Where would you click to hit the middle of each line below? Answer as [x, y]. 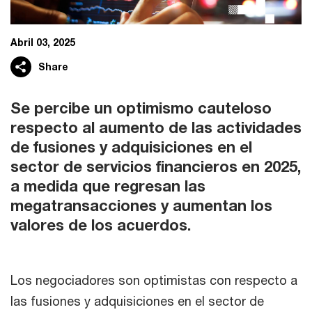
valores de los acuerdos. [101, 225]
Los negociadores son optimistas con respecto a [154, 280]
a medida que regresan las [108, 186]
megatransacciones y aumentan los [141, 205]
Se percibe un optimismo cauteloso [141, 108]
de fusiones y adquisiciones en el [131, 147]
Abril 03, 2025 [43, 42]
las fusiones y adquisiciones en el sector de [137, 301]
